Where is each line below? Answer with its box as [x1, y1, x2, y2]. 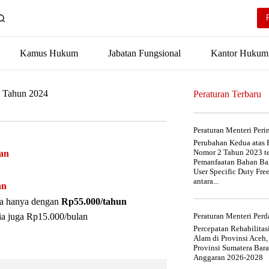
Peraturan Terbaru [193, 88, 261, 100]
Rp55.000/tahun [61, 196, 127, 207]
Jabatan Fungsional [108, 47, 181, 58]
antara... [193, 177, 219, 186]
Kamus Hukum [20, 47, 78, 58]
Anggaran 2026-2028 [193, 253, 263, 262]
